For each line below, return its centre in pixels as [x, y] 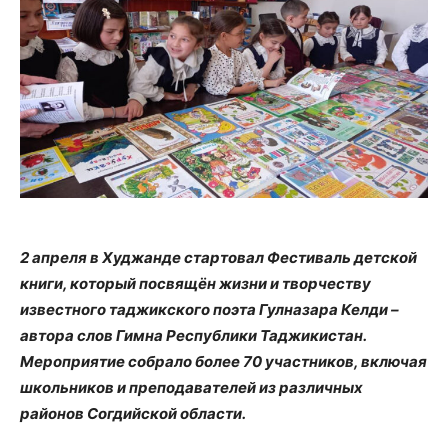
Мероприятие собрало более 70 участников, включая [223, 361]
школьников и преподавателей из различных [191, 387]
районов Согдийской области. [133, 413]
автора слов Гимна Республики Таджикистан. [193, 335]
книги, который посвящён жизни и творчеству [195, 283]
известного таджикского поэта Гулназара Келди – [209, 309]
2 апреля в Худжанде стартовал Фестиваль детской [218, 257]
